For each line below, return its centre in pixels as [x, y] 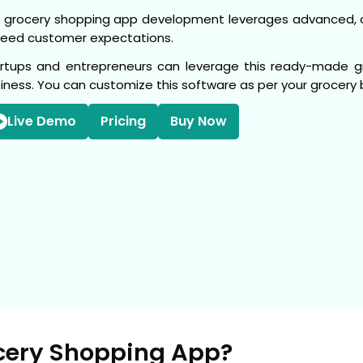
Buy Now [199, 121]
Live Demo [42, 121]
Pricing [123, 121]
